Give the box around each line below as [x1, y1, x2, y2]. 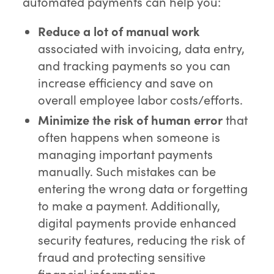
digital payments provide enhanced [38, 214, 237, 231]
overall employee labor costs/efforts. [38, 91, 243, 108]
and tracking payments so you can [38, 57, 231, 74]
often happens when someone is [38, 128, 221, 146]
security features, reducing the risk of [38, 231, 246, 248]
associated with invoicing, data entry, [38, 40, 245, 57]
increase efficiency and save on [38, 74, 214, 91]
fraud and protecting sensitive [38, 248, 206, 265]
